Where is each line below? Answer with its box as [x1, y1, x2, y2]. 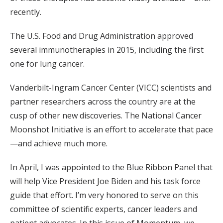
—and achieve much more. [10, 138, 108, 149]
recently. [10, 6, 41, 18]
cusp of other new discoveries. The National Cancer [10, 110, 202, 121]
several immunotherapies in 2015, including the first [10, 44, 204, 56]
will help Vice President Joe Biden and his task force [10, 176, 201, 187]
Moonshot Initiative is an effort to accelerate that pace [10, 124, 213, 135]
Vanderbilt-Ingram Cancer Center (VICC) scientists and [10, 82, 212, 94]
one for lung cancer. [10, 58, 85, 70]
